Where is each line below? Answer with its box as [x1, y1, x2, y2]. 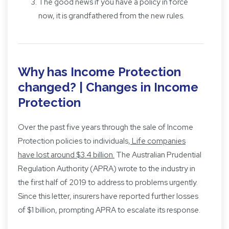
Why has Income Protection [18, 64, 181, 80]
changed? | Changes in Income [18, 80, 198, 95]
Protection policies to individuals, [18, 136, 130, 147]
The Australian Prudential [114, 150, 201, 161]
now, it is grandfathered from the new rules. [38, 11, 185, 21]
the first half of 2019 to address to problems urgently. [18, 177, 198, 188]
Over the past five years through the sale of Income [18, 122, 193, 133]
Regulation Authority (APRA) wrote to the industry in [18, 164, 195, 174]
